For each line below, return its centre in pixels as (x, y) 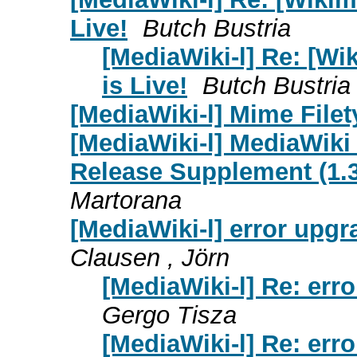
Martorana (126, 200)
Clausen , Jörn (150, 257)
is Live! (145, 85)
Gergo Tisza (169, 315)
